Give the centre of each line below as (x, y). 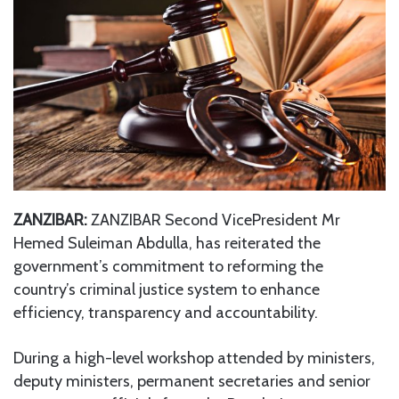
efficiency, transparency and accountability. (166, 312)
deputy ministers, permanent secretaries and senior (192, 381)
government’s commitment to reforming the (168, 266)
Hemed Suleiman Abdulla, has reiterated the (167, 243)
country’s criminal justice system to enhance (167, 289)
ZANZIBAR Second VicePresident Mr (214, 220)
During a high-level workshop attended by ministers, (194, 358)
